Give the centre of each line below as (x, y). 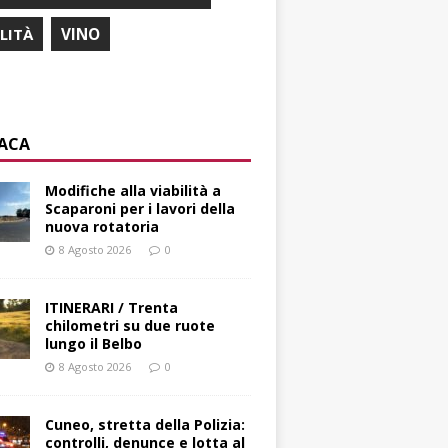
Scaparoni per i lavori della (140, 209)
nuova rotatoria (102, 227)
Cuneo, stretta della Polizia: (145, 425)
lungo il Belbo (94, 344)
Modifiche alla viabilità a (133, 191)
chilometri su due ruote (130, 326)
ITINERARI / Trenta (112, 308)
